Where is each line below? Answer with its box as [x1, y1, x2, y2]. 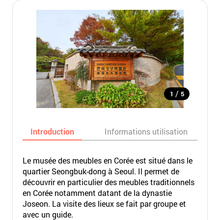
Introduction [30, 126, 74, 137]
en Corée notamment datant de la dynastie [22, 188, 172, 198]
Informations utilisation [104, 126, 188, 137]
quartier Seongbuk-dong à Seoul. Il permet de [22, 166, 179, 176]
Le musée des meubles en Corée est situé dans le [22, 155, 192, 165]
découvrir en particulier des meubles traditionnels [22, 177, 194, 187]
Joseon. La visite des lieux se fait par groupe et [22, 198, 186, 209]
